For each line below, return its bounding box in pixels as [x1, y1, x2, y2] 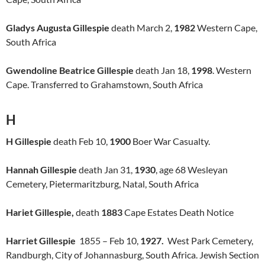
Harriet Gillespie [6, 235, 76, 246]
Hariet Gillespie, [6, 206, 74, 218]
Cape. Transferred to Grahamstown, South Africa [6, 79, 203, 90]
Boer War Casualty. [131, 135, 210, 147]
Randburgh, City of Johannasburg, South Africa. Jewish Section [6, 249, 259, 260]
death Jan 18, [134, 64, 191, 76]
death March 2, [109, 22, 174, 33]
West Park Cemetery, [164, 235, 253, 246]
